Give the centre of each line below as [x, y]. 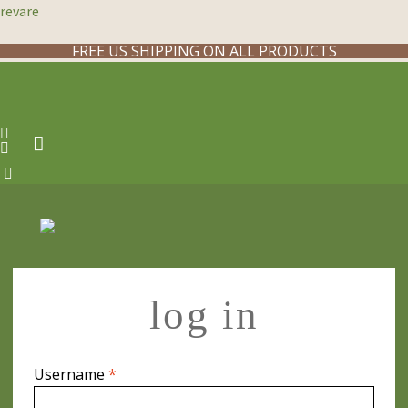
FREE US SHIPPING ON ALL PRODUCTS [204, 51]
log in [204, 315]
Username [71, 374]
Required [146, 373]
